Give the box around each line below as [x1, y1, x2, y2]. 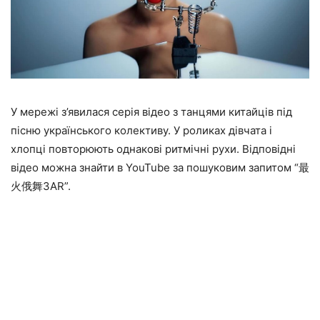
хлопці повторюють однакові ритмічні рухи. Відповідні [11, 141, 296, 156]
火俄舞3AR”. [11, 179, 71, 193]
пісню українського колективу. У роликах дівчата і [11, 123, 272, 137]
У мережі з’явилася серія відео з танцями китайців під [11, 104, 292, 119]
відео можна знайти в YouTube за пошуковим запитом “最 [11, 160, 309, 174]
